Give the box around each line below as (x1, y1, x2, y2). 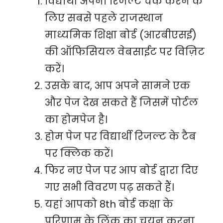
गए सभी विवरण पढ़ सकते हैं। (45, 180, 174, 194)
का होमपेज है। (45, 112, 108, 126)
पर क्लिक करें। (45, 146, 113, 160)
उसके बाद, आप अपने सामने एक (45, 79, 190, 93)
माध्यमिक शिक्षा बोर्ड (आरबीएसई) (45, 28, 197, 42)
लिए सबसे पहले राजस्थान (45, 11, 163, 25)
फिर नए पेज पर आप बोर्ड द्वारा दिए (45, 163, 198, 177)
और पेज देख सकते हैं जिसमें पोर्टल (45, 96, 198, 110)
